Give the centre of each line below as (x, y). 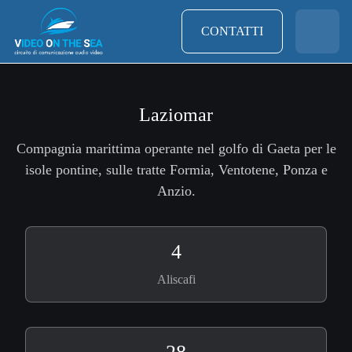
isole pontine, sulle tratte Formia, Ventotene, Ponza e (176, 170)
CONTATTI (232, 31)
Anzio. (176, 191)
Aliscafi (176, 279)
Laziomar (176, 115)
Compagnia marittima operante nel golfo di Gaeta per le (176, 148)
